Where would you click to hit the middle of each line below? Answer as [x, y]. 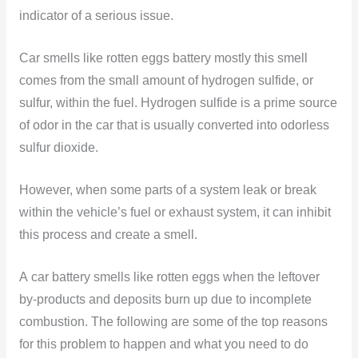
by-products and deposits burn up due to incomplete [165, 299]
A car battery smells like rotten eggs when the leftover [169, 276]
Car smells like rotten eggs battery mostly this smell [163, 58]
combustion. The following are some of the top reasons [173, 321]
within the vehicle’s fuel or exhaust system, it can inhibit [175, 212]
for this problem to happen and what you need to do [163, 344]
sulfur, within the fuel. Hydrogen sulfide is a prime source [178, 103]
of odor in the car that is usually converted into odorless [174, 125]
